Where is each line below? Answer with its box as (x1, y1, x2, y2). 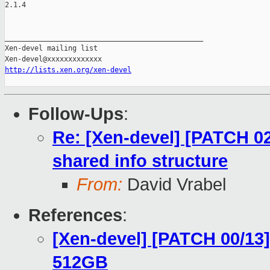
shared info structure (52, 151, 228, 171)
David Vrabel (122, 175, 226, 195)
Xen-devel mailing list (5, 44, 98, 53)
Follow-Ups (28, 104, 124, 124)
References (28, 206, 122, 225)
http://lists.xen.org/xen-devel (5, 66, 131, 75)
